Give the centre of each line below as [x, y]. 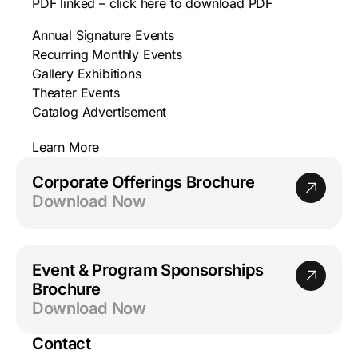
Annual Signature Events [103, 35]
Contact [62, 343]
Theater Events [76, 92]
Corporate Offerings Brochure [143, 181]
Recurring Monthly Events [107, 54]
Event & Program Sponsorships [148, 269]
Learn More [66, 147]
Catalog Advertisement [99, 111]
